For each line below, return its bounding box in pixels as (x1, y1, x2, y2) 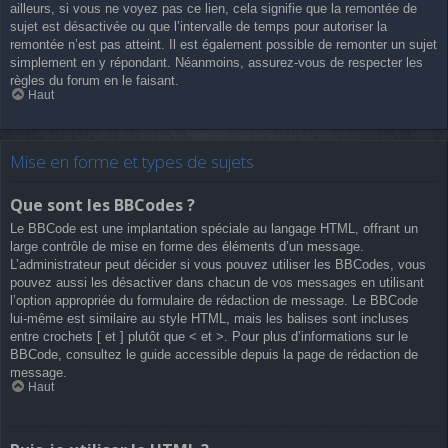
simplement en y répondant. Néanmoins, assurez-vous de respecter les (10, 55, 423, 71)
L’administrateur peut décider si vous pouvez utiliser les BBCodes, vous (10, 257, 426, 273)
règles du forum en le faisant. (10, 73, 179, 89)
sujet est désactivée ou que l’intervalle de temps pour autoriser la (10, 19, 387, 35)
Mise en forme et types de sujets (10, 149, 254, 173)
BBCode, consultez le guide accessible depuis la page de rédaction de (10, 347, 418, 363)
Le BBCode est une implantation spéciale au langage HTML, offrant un (10, 221, 418, 237)
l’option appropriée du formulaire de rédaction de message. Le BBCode (10, 293, 418, 309)
